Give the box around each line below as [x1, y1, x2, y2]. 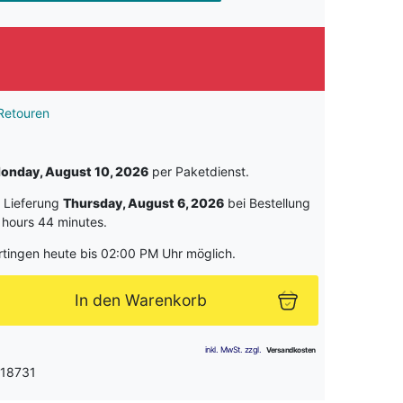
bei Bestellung [224, 195, 310, 211]
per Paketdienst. [148, 164, 249, 180]
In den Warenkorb [74, 291, 207, 310]
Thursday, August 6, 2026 [63, 195, 224, 211]
